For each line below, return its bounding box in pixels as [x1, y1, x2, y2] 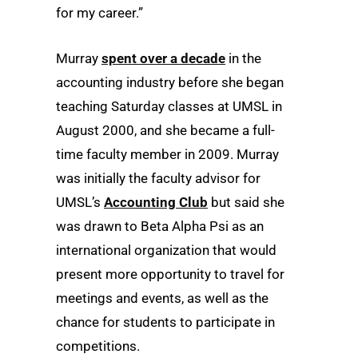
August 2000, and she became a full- [56, 121, 275, 138]
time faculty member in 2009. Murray [56, 145, 279, 162]
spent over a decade [101, 50, 225, 66]
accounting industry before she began [56, 74, 284, 90]
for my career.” [56, 4, 143, 21]
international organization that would [56, 241, 276, 258]
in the [225, 50, 261, 66]
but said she [208, 193, 284, 210]
